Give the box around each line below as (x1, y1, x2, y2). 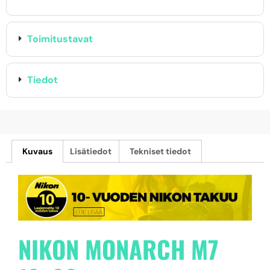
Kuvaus (22, 145, 52, 157)
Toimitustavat (27, 32, 93, 45)
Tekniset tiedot (129, 145, 191, 157)
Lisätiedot (70, 145, 112, 157)
